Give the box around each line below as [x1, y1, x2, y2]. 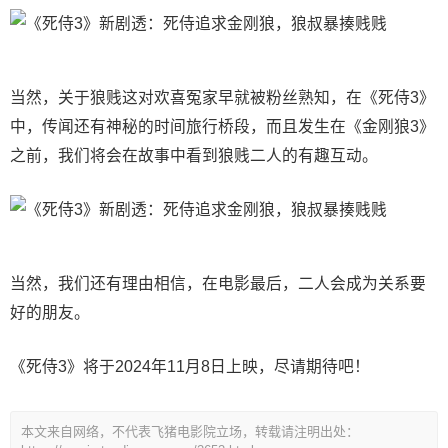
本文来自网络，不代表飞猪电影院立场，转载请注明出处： [21, 424, 359, 439]
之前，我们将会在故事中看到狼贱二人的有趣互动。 [10, 147, 378, 164]
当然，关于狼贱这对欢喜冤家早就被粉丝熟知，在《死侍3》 [10, 89, 435, 106]
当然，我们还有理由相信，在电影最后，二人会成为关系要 [10, 275, 426, 292]
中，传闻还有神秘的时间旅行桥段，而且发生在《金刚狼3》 [10, 118, 435, 135]
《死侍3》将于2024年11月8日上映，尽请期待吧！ [10, 358, 370, 375]
